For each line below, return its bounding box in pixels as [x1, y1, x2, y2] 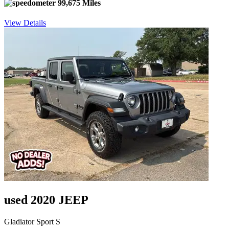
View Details [4, 18, 46, 27]
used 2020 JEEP [4, 193, 88, 207]
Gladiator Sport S [4, 217, 60, 226]
